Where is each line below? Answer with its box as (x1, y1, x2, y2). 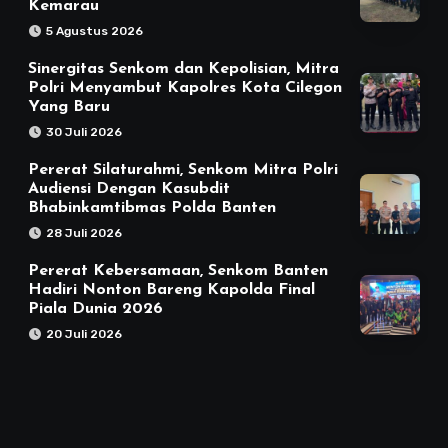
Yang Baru (28, 99, 110, 116)
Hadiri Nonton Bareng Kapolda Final (28, 282, 315, 299)
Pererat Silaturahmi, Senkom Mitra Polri (28, 162, 338, 179)
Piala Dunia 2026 (28, 301, 163, 318)
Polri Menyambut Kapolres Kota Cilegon (28, 80, 342, 97)
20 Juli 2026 (46, 327, 122, 342)
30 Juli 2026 (46, 125, 122, 140)
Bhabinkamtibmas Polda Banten (28, 200, 276, 217)
